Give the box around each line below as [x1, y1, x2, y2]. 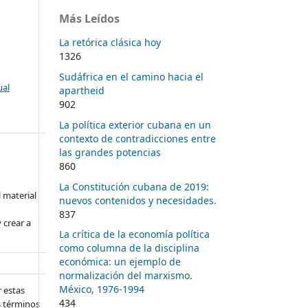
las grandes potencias [59, 145, 161, 159]
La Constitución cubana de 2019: [59, 179, 209, 193]
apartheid [59, 83, 104, 97]
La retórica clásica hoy [59, 35, 161, 49]
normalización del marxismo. [59, 269, 192, 283]
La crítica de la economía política [59, 228, 210, 241]
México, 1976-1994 [59, 283, 144, 296]
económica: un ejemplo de [59, 255, 181, 269]
